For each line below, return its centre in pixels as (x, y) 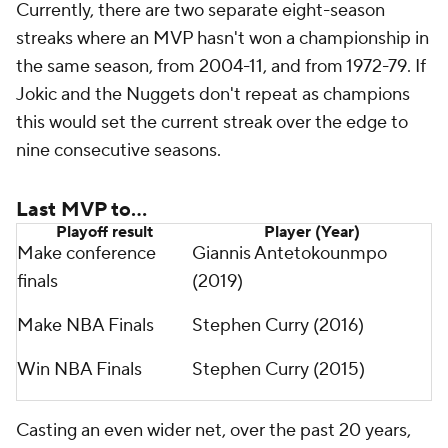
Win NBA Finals (79, 369)
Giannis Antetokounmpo (289, 253)
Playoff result (104, 232)
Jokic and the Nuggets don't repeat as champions (213, 94)
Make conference (86, 253)
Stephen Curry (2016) (278, 325)
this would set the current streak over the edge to (212, 122)
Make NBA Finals (85, 325)
